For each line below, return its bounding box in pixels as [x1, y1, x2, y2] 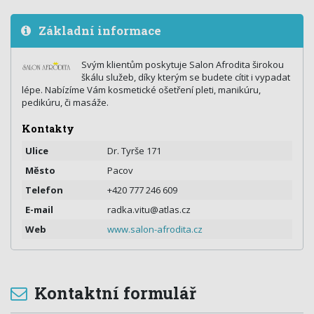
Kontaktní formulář [30, 282, 196, 304]
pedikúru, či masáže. [22, 96, 109, 109]
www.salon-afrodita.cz [107, 223, 203, 236]
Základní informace [36, 22, 161, 39]
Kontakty [22, 122, 74, 136]
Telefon [25, 184, 63, 197]
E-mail [25, 203, 53, 217]
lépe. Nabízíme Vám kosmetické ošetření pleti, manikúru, [22, 83, 261, 96]
